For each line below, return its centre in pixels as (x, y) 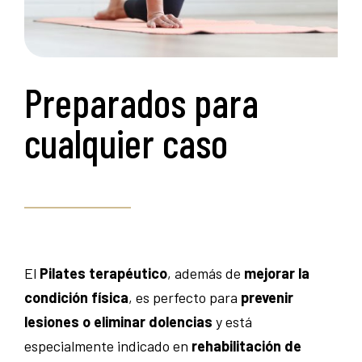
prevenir (267, 297)
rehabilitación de (246, 346)
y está (232, 322)
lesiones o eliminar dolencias (118, 322)
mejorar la (277, 273)
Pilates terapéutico (103, 273)
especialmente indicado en (108, 346)
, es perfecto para (185, 297)
